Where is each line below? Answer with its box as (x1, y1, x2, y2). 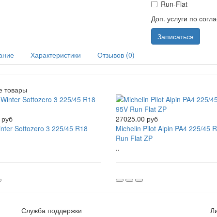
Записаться (157, 31, 194, 41)
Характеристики (30, 50, 81, 60)
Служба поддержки (21, 205, 82, 215)
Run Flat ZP (115, 133, 153, 143)
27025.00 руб (115, 114, 158, 124)
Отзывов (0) (97, 50, 135, 60)
